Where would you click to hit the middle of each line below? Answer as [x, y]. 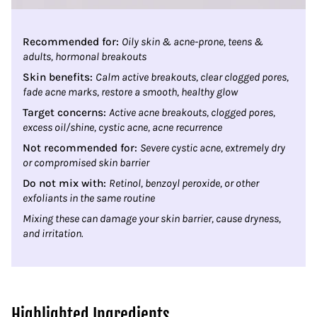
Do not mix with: [64, 184]
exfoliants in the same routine [89, 198]
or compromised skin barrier [86, 163]
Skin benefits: [59, 77]
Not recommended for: [81, 148]
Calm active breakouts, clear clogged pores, [192, 77]
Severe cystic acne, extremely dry [213, 148]
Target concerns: [66, 113]
